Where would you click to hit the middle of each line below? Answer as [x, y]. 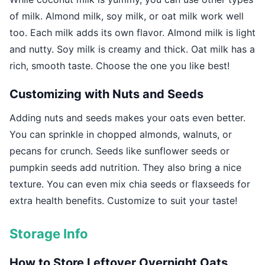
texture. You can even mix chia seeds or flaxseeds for [130, 184]
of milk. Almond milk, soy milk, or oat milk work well [127, 16]
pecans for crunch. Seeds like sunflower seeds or [119, 151]
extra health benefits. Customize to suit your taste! [123, 201]
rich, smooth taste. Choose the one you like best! [119, 66]
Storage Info [49, 234]
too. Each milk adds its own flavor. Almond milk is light [132, 33]
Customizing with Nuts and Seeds [106, 94]
